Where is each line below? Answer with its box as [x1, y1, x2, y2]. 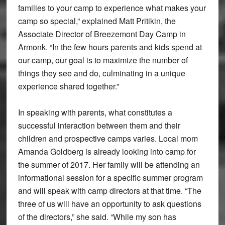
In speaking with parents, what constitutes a [18, 106, 172, 118]
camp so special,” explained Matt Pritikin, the [18, 15, 176, 27]
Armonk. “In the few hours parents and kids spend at [18, 41, 202, 53]
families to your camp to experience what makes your [18, 2, 206, 14]
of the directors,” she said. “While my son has [18, 210, 176, 222]
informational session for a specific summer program [18, 171, 203, 183]
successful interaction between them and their [18, 119, 180, 131]
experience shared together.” [18, 80, 119, 92]
